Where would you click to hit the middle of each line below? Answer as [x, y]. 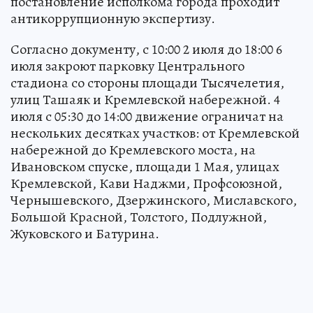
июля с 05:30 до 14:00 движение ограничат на [147, 116]
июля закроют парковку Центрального [128, 66]
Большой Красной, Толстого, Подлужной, [139, 217]
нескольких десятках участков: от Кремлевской [155, 133]
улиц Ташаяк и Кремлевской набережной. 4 [145, 99]
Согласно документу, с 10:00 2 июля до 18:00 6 [146, 49]
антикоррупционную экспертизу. [113, 18]
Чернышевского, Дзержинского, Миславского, [154, 200]
